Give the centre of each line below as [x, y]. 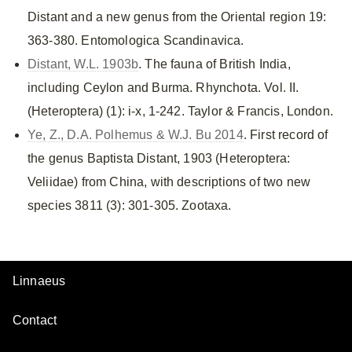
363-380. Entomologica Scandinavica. [136, 40]
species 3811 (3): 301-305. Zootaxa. [130, 205]
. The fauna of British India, [214, 64]
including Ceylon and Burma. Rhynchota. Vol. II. [163, 88]
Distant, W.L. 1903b [83, 64]
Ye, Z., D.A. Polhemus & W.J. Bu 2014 [136, 135]
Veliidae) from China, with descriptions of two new [169, 182]
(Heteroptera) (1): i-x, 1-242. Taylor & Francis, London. [180, 111]
